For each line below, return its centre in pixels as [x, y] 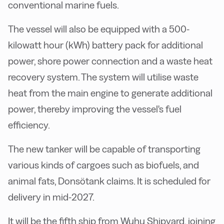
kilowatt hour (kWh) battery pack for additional [105, 45]
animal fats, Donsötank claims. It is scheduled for [109, 181]
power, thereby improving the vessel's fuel [95, 109]
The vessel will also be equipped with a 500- [99, 29]
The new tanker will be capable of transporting [104, 149]
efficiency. [29, 125]
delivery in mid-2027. [51, 197]
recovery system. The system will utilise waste [103, 77]
